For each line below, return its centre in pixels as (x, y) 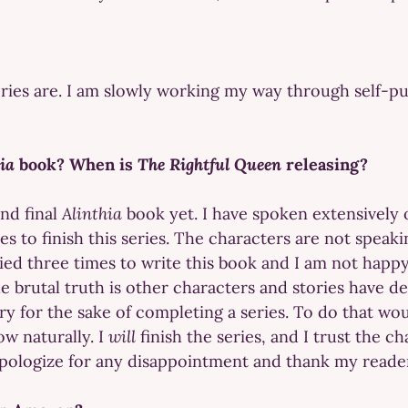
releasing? (325, 164)
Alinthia (94, 213)
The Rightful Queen (209, 164)
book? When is (78, 164)
